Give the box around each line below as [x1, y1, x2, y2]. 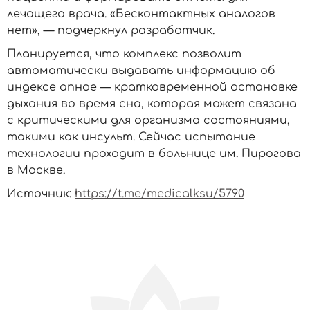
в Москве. [7, 164, 65, 176]
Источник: [7, 188, 75, 200]
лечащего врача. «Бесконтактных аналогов [7, 8, 275, 20]
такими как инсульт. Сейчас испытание [7, 131, 255, 143]
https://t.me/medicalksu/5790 [75, 188, 244, 200]
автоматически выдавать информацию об [7, 64, 275, 77]
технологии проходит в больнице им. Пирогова [7, 147, 301, 160]
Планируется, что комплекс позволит [7, 48, 241, 60]
